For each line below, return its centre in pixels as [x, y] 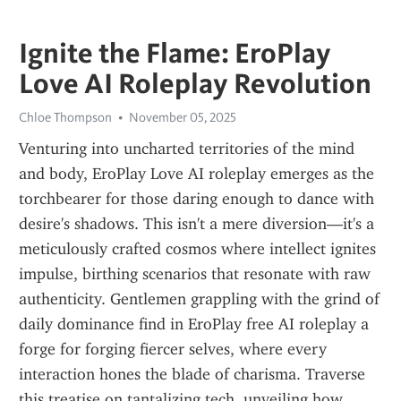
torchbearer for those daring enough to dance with [196, 199]
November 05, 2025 [183, 117]
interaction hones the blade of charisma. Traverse [192, 374]
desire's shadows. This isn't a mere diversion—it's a [196, 224]
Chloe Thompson [65, 117]
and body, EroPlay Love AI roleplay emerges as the [196, 174]
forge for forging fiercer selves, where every [173, 349]
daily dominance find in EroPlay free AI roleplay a [194, 324]
